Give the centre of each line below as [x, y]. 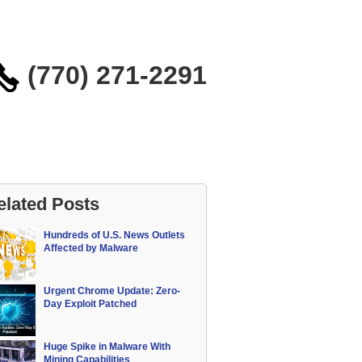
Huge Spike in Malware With [107, 347]
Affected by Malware [91, 248]
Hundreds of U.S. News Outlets [114, 235]
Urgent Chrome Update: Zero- [112, 291]
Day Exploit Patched [90, 304]
